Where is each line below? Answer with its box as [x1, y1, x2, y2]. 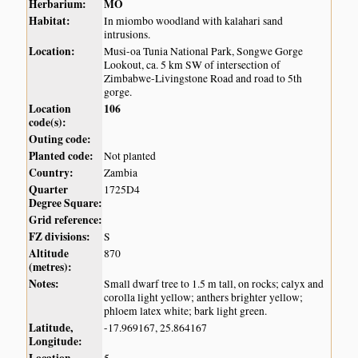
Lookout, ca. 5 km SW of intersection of [104, 58, 281, 73]
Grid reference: [29, 212, 103, 229]
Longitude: [29, 333, 83, 350]
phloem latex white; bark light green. [104, 304, 268, 319]
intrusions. [104, 27, 151, 42]
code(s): [29, 114, 67, 131]
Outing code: [29, 131, 92, 148]
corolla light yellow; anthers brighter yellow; [104, 290, 304, 305]
